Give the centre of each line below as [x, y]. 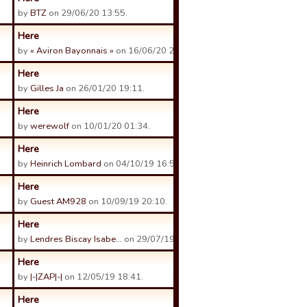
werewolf [50, 126]
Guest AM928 [58, 201]
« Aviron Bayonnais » [72, 51]
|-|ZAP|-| [46, 277]
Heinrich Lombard [66, 164]
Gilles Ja [47, 88]
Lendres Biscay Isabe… [76, 239]
